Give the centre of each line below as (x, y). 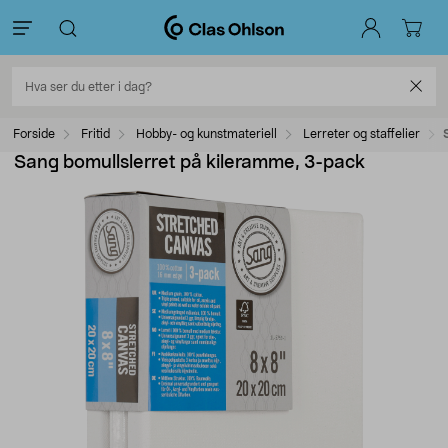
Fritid (95, 134)
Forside (34, 134)
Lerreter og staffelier (361, 134)
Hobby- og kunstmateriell (206, 134)
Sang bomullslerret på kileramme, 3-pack (189, 163)
